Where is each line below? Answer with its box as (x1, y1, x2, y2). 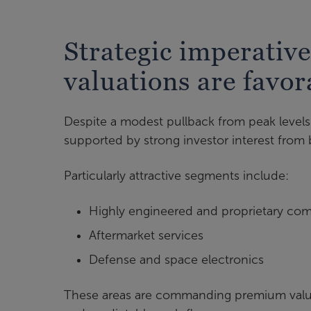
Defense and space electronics (89, 252, 264, 267)
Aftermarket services (89, 228, 203, 242)
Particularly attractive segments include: (64, 168, 289, 183)
